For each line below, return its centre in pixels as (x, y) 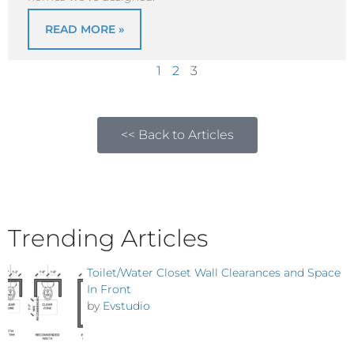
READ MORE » (85, 30)
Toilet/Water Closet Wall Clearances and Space (214, 273)
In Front (109, 290)
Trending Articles (108, 239)
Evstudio (126, 306)
